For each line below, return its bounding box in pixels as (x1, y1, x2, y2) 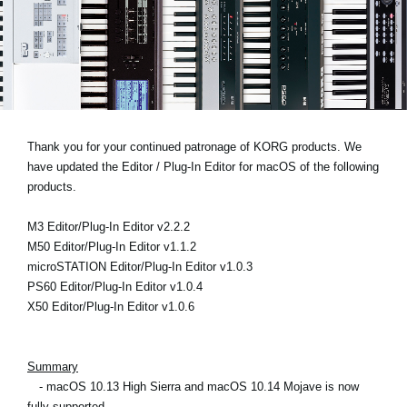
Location (64, 39, 113, 54)
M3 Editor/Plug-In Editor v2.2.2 (27, 219, 190, 233)
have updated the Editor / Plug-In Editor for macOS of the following (27, 159, 379, 174)
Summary (27, 359, 78, 373)
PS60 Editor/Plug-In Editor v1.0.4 (27, 279, 203, 293)
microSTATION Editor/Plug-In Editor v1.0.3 (27, 259, 253, 273)
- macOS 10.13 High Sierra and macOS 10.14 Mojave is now (27, 379, 359, 393)
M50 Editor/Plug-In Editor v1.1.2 (27, 239, 196, 253)
